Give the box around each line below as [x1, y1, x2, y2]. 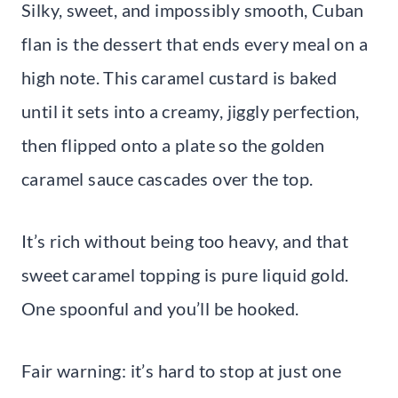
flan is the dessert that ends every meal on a [21, 33, 368, 55]
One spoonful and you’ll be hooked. [21, 298, 299, 320]
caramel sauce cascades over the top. [21, 168, 314, 190]
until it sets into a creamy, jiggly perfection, [21, 100, 360, 123]
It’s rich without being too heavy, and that [21, 230, 349, 252]
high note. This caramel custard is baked [21, 67, 337, 89]
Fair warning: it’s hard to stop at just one [21, 360, 342, 382]
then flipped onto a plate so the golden [21, 134, 325, 156]
